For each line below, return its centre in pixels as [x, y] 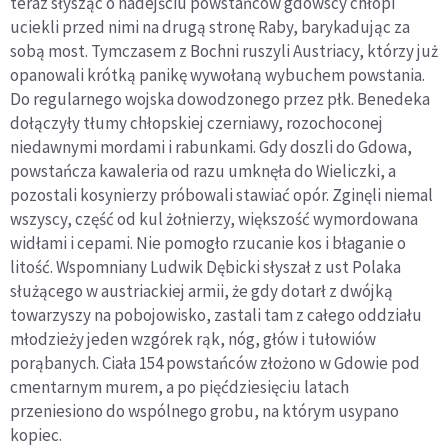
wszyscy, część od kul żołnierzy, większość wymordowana [214, 219]
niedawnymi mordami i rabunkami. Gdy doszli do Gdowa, [211, 147]
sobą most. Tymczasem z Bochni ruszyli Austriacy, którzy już [224, 51]
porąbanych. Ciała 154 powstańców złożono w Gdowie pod [215, 363]
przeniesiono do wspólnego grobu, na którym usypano [204, 411]
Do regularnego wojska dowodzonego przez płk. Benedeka [220, 99]
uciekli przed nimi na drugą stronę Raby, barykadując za [210, 27]
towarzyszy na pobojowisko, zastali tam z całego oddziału [216, 315]
